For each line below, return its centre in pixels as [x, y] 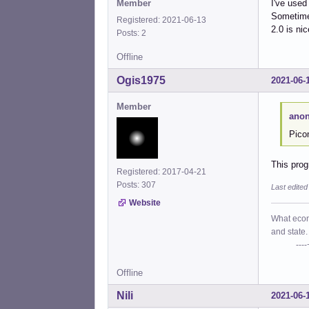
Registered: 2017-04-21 [161, 172]
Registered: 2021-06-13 [161, 20]
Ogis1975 [141, 81]
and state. [289, 231]
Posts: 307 [138, 185]
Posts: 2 [133, 33]
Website [145, 203]
